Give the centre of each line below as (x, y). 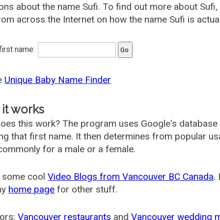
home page (32, 189)
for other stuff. (86, 189)
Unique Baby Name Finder (58, 80)
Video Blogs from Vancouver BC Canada (131, 177)
